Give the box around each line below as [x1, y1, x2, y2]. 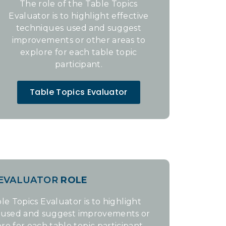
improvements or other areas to [12, 35, 146, 45]
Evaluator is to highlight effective [9, 11, 149, 21]
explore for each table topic [20, 47, 137, 57]
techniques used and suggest [16, 23, 142, 33]
